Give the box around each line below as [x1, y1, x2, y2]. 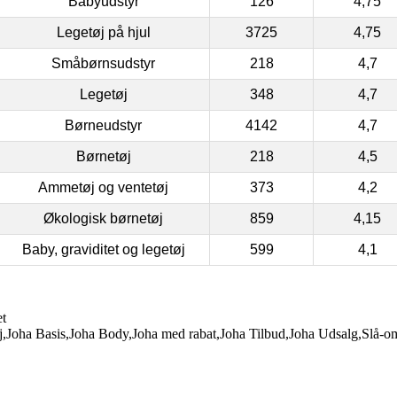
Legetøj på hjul [56, 24, 151, 40]
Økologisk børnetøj [43, 210, 163, 226]
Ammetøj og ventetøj [38, 179, 168, 195]
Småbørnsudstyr [51, 55, 155, 71]
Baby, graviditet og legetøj [21, 241, 185, 257]
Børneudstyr [65, 117, 142, 133]
